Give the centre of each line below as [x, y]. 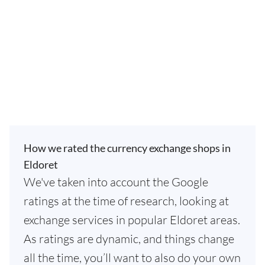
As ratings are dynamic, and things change [129, 239]
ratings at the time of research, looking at [126, 201]
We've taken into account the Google [116, 182]
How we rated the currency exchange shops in [127, 148]
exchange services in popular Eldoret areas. [132, 220]
